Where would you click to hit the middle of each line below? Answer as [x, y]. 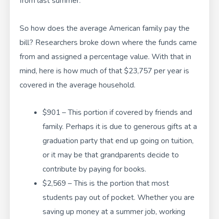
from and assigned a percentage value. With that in [105, 56]
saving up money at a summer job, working [114, 211]
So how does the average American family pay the [105, 28]
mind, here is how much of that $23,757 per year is [104, 70]
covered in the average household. [77, 85]
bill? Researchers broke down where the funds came [108, 42]
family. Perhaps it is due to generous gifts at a [120, 126]
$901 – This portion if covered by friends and [117, 112]
